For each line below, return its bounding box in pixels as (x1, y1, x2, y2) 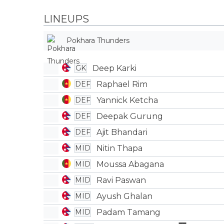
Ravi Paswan (96, 175, 146, 185)
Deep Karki (92, 63, 136, 73)
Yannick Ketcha (96, 95, 158, 105)
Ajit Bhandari (96, 127, 147, 137)
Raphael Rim (96, 79, 147, 89)
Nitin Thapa (96, 143, 142, 153)
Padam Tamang (96, 207, 160, 217)
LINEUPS (43, 13, 89, 25)
